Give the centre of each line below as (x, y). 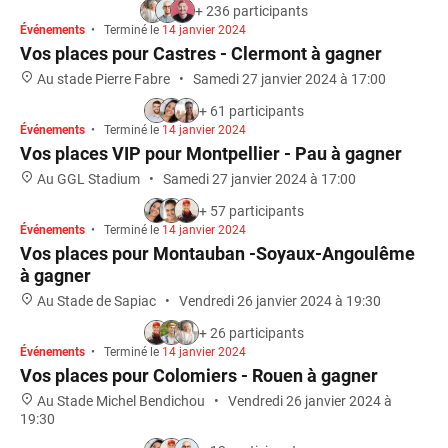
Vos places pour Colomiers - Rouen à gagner (199, 375)
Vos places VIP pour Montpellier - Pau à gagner (211, 153)
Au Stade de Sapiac (96, 301)
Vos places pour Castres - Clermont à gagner (201, 53)
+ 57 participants (251, 210)
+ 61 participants (251, 110)
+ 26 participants (251, 332)
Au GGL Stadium (88, 179)
